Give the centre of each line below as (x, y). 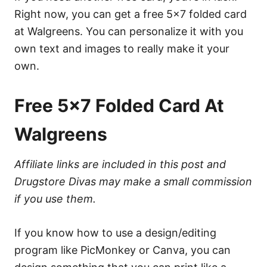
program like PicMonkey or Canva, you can (122, 250)
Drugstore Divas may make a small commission (133, 181)
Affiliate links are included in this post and (120, 164)
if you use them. (55, 199)
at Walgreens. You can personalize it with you (129, 31)
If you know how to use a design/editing (115, 233)
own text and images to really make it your (122, 49)
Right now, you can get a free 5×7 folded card (131, 14)
